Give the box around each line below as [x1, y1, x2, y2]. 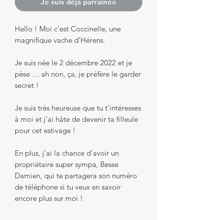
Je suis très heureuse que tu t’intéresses [15, 103, 141, 112]
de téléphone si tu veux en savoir [15, 182, 121, 192]
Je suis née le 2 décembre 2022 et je [15, 57, 132, 67]
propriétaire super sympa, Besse [15, 159, 118, 169]
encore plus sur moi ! [15, 193, 83, 203]
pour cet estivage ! [15, 125, 76, 135]
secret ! [15, 80, 39, 90]
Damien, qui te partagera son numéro [15, 170, 137, 180]
